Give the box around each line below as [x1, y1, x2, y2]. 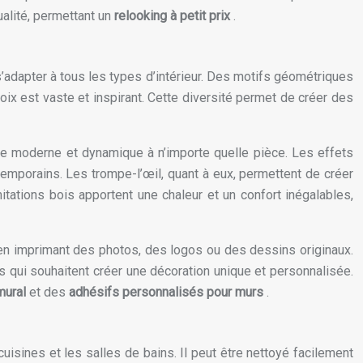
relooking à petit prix [114, 8, 233, 24]
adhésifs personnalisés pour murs [69, 284, 267, 301]
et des [29, 284, 69, 301]
